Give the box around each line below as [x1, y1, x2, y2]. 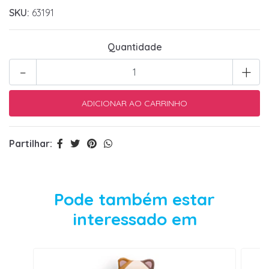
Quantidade [107, 41, 162, 53]
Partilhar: [9, 138, 52, 150]
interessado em [72, 208, 197, 230]
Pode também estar [54, 189, 215, 210]
